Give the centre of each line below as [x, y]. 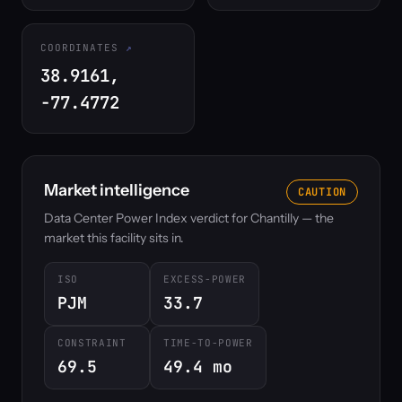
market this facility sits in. [114, 238]
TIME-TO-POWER [208, 343]
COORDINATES [79, 48]
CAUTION [322, 192]
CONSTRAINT [92, 343]
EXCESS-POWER [205, 279]
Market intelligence [117, 190]
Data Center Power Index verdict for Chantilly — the [189, 218]
